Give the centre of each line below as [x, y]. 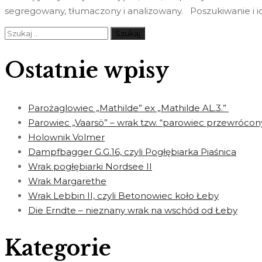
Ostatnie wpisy [87, 70]
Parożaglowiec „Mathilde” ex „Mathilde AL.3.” [128, 108]
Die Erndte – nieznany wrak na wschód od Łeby [133, 211]
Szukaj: [21, 32]
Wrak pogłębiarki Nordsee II [90, 167]
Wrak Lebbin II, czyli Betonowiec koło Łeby [123, 196]
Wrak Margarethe [67, 181]
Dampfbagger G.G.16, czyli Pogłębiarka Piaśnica [132, 152]
